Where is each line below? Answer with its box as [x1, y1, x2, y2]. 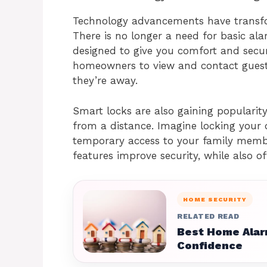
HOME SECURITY [183, 195, 247, 203]
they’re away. [73, 74, 138, 86]
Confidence [177, 238, 243, 252]
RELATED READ [177, 212, 240, 221]
